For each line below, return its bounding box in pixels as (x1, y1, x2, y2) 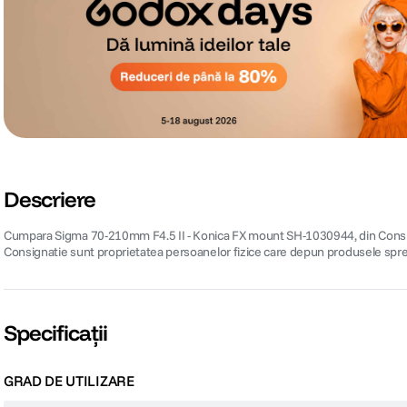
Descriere (4, 185, 96, 213)
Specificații (4, 319, 108, 347)
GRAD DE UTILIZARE (4, 372, 134, 391)
